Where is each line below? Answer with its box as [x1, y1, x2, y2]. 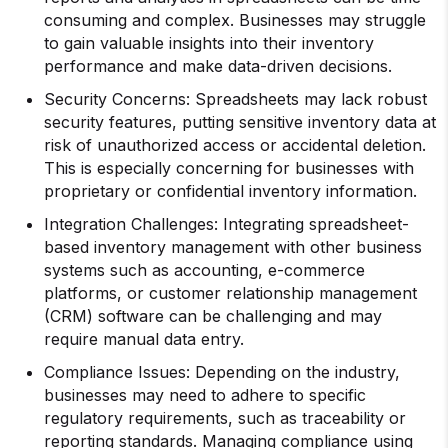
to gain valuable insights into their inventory [44, 33, 374, 53]
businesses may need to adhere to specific [44, 385, 366, 405]
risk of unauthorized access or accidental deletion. [44, 135, 426, 155]
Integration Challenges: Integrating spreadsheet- [44, 214, 409, 234]
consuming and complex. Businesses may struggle [44, 10, 426, 30]
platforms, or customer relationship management [44, 283, 417, 303]
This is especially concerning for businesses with [44, 158, 414, 178]
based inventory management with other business [44, 237, 422, 257]
